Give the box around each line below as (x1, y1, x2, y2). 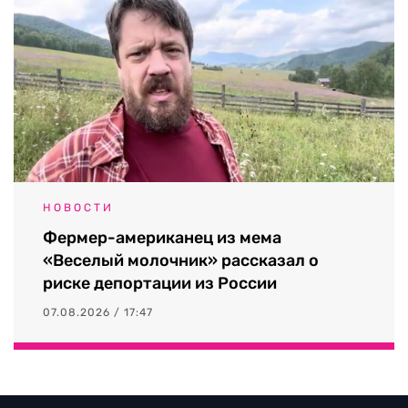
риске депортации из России (43, 272, 277, 293)
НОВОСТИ (43, 200, 114, 214)
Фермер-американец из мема (43, 227, 281, 248)
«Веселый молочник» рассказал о (43, 250, 319, 270)
